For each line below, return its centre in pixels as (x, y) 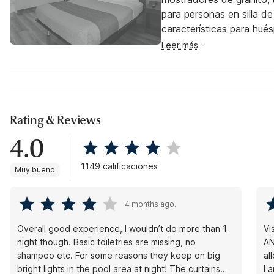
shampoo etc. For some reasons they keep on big (119, 255)
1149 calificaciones (119, 166)
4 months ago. (151, 204)
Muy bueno (35, 170)
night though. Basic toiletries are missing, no (107, 242)
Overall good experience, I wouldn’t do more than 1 (122, 228)
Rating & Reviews (55, 120)
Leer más (180, 45)
